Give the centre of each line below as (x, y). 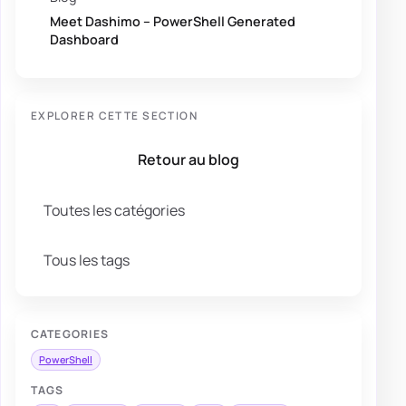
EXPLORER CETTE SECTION (114, 115)
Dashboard (85, 39)
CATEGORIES (69, 334)
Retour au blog (188, 159)
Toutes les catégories (115, 210)
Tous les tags (87, 261)
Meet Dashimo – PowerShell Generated (173, 21)
